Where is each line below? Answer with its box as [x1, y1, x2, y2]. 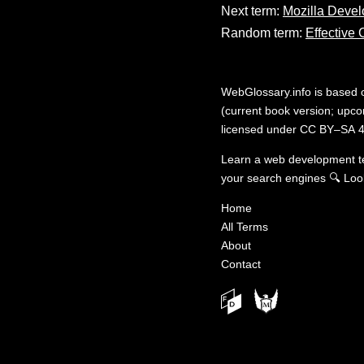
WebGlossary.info [221, 84, 311, 98]
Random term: [221, 25, 305, 40]
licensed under [221, 122, 300, 136]
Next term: [221, 3, 283, 18]
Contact [221, 257, 261, 271]
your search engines [221, 171, 326, 184]
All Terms [221, 219, 268, 233]
